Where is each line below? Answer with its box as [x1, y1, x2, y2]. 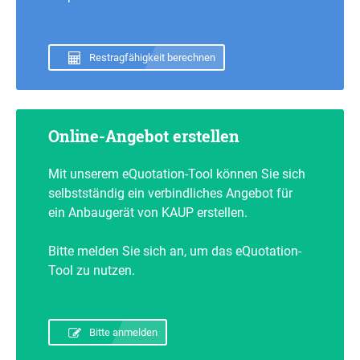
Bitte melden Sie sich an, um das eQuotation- [48, 243, 301, 259]
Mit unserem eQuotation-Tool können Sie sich [48, 166, 305, 182]
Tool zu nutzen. [48, 263, 135, 278]
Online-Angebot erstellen [48, 125, 239, 146]
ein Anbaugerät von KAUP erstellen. [48, 205, 247, 220]
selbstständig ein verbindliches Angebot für [48, 186, 292, 201]
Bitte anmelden [89, 326, 158, 338]
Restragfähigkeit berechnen [89, 51, 216, 63]
